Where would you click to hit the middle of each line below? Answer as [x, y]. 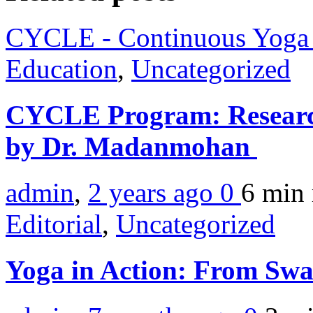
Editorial [54, 224]
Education [61, 68]
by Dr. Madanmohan [131, 146]
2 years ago [154, 193]
